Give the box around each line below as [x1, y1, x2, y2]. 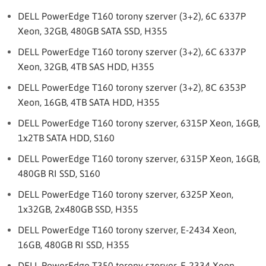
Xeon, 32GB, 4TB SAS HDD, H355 [18, 61, 154, 72]
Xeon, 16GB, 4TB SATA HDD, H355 [18, 97, 160, 107]
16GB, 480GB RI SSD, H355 [18, 239, 129, 250]
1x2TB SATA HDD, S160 [18, 132, 115, 143]
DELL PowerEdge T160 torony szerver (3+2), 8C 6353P [18, 82, 246, 93]
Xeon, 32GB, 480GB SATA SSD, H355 [18, 26, 167, 36]
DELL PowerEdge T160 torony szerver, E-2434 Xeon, [18, 224, 236, 235]
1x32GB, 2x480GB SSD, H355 [18, 204, 138, 214]
